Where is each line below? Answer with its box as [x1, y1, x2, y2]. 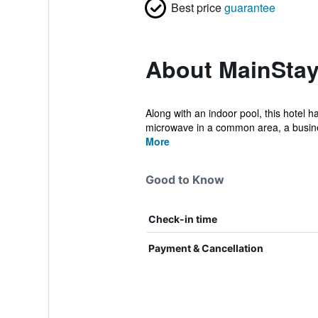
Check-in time [148, 213, 217, 225]
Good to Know [145, 172, 224, 187]
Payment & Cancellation [148, 242, 263, 254]
